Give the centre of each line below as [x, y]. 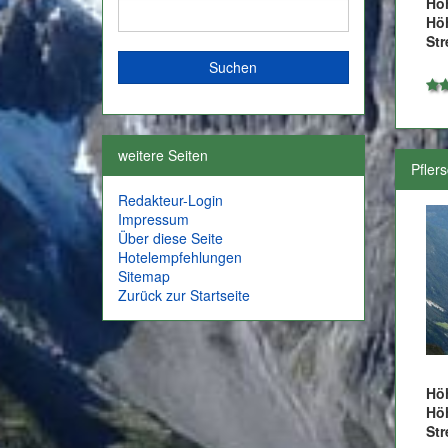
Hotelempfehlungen [180, 257]
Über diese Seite [170, 238]
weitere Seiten [163, 155]
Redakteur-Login [170, 200]
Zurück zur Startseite [184, 295]
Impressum [153, 219]
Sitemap [144, 276]
